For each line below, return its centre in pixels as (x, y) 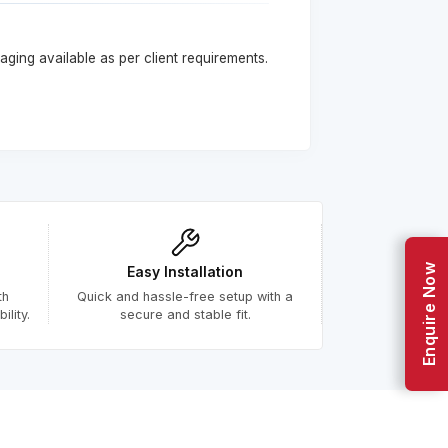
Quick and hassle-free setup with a (185, 296)
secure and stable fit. (185, 314)
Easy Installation (185, 271)
